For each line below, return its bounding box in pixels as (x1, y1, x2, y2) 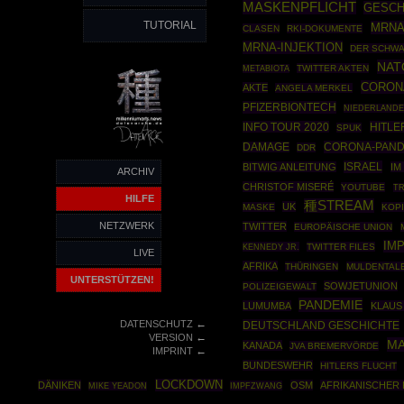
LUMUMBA (242, 300, 291, 311)
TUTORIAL (143, 19, 197, 32)
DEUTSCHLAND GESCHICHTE (242, 319, 399, 331)
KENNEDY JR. (242, 242, 299, 252)
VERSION (148, 332, 193, 343)
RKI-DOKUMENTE (287, 23, 363, 33)
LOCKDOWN (154, 379, 223, 391)
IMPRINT (151, 345, 193, 356)
